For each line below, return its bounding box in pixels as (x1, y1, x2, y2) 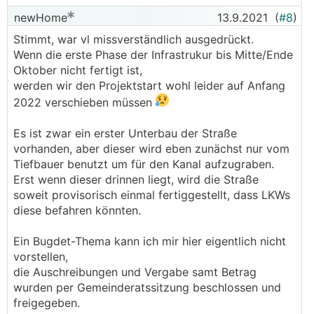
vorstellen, (13, 250, 68, 264)
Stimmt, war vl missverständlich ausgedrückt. (13, 32, 254, 46)
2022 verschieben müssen (13, 95, 156, 109)
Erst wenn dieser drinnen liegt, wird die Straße (13, 172, 259, 186)
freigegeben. (13, 296, 80, 310)
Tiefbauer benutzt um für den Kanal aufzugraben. (13, 157, 274, 171)
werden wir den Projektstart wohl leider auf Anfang (13, 78, 285, 93)
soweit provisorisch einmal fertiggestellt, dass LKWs (13, 188, 290, 202)
